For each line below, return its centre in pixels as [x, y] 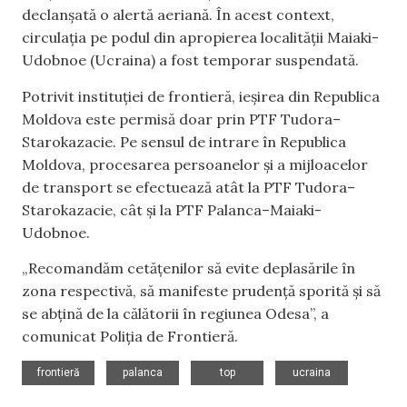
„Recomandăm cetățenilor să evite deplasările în [189, 268]
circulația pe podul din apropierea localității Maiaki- [200, 38]
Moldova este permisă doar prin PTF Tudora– [181, 119]
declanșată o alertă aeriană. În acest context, [178, 15]
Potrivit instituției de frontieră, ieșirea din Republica [201, 96]
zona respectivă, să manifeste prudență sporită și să [201, 290]
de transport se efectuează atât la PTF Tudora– [189, 187]
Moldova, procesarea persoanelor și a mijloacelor [195, 164]
